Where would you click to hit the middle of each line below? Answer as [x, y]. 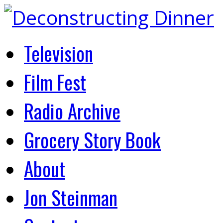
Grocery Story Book [92, 139]
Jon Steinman [71, 197]
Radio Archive [72, 111]
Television [58, 53]
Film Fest [55, 82]
